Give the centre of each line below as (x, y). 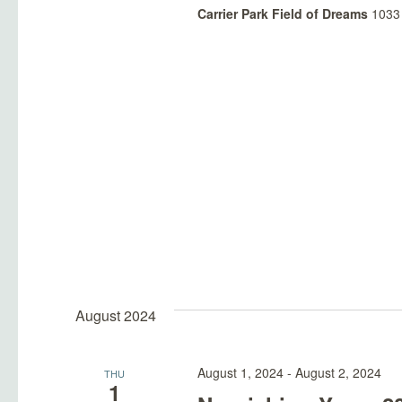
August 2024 (116, 315)
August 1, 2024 (240, 372)
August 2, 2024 (338, 372)
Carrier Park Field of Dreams (284, 13)
